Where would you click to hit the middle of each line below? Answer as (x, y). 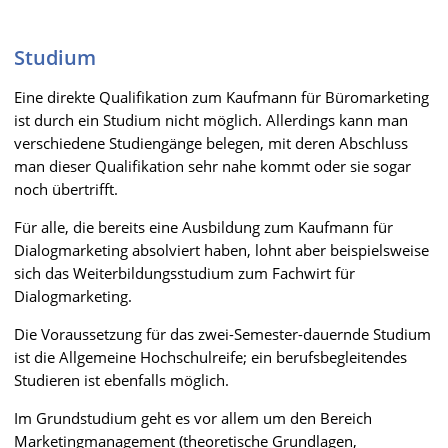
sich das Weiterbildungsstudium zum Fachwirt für (184, 273)
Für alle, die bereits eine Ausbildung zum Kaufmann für (203, 227)
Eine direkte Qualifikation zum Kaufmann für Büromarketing (221, 97)
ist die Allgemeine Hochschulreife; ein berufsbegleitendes (210, 357)
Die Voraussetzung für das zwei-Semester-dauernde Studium (222, 334)
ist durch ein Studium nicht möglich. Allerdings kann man (211, 120)
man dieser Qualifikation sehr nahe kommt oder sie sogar (212, 166)
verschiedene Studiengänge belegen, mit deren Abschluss (211, 143)
